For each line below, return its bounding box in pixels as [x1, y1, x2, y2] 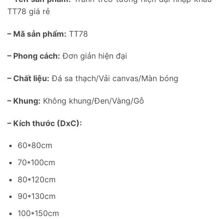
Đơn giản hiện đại [60, 51, 127, 61]
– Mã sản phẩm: [7, 28, 66, 39]
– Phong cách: [7, 51, 60, 61]
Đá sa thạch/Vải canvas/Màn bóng [49, 73, 178, 84]
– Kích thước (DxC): [7, 118, 84, 128]
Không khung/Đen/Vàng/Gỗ [41, 95, 144, 106]
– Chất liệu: [7, 73, 49, 84]
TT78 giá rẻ [7, 6, 50, 16]
